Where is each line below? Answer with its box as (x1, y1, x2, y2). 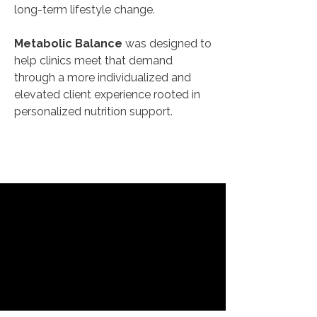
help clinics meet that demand (14, 54, 173, 67)
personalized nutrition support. (14, 105, 173, 118)
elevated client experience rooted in (14, 88, 200, 101)
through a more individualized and (14, 71, 191, 84)
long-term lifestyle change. (14, 3, 155, 16)
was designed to (122, 37, 212, 50)
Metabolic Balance (14, 37, 122, 50)
